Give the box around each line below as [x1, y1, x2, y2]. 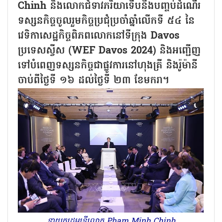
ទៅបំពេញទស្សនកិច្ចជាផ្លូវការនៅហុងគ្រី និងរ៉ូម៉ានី [18, 58, 198, 73]
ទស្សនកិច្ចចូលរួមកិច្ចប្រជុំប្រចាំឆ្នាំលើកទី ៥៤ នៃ [18, 13, 195, 29]
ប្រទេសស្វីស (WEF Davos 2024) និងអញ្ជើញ [18, 43, 201, 58]
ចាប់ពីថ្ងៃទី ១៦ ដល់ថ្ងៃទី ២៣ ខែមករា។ [18, 73, 169, 88]
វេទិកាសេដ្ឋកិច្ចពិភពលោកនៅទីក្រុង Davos [18, 28, 179, 44]
